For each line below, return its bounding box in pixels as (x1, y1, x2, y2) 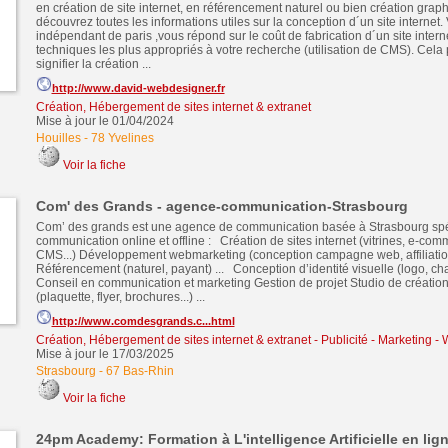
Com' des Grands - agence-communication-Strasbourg (35, 198, 408, 214)
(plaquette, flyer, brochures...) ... (35, 290, 205, 304)
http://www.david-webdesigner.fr (51, 82, 225, 94)
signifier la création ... (35, 57, 151, 71)
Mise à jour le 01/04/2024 (35, 114, 174, 128)
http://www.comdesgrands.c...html (51, 315, 235, 327)
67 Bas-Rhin (105, 364, 174, 378)
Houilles (35, 131, 81, 145)
